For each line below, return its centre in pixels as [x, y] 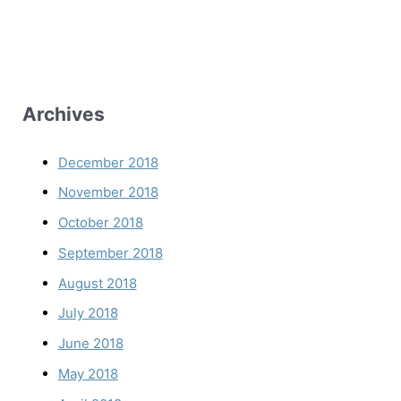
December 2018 [108, 162]
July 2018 [88, 313]
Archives [63, 115]
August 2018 [97, 283]
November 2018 [108, 192]
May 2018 [88, 373]
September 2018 [110, 252]
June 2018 [90, 344]
